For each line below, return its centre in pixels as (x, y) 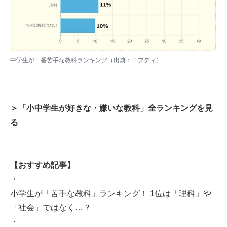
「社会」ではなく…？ (51, 208)
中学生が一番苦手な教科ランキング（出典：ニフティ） (86, 60)
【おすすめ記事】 (43, 165)
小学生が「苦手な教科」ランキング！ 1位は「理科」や (111, 194)
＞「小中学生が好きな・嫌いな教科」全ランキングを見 (111, 108)
